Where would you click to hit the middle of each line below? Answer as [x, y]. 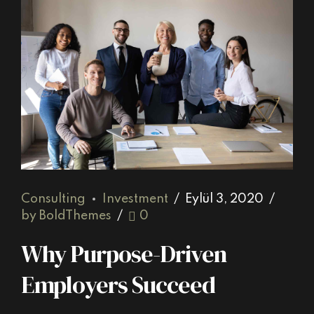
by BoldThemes [66, 216]
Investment [135, 199]
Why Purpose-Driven [124, 253]
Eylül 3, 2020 [224, 199]
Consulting [53, 199]
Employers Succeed [118, 284]
